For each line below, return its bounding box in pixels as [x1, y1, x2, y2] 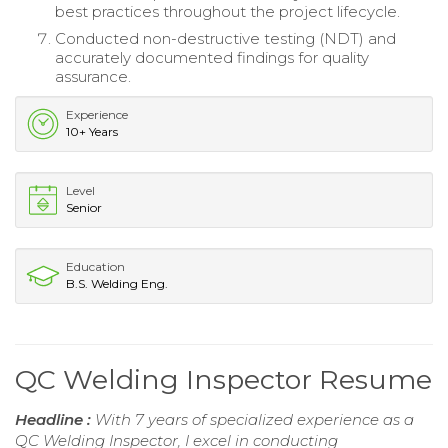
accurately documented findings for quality [55, 47, 369, 67]
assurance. [55, 66, 131, 86]
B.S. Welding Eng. [66, 275, 168, 291]
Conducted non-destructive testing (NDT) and [55, 28, 396, 48]
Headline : [15, 409, 95, 429]
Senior [66, 199, 102, 215]
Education [66, 258, 125, 274]
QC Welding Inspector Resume [15, 362, 432, 396]
